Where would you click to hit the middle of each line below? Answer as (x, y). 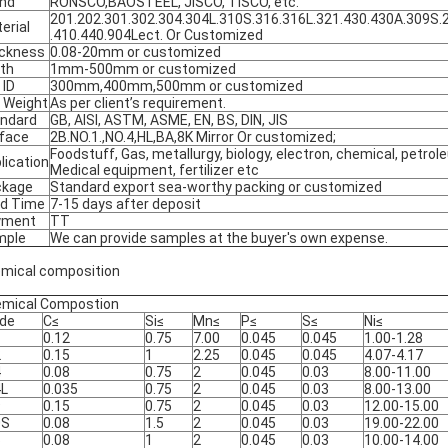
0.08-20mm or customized (135, 52)
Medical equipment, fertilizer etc (154, 170)
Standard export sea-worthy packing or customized (216, 187)
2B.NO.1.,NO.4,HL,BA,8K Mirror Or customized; (193, 137)
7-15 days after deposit (125, 204)
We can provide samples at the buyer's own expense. (219, 238)
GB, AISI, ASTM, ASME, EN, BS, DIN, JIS (169, 120)
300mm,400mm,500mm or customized (176, 86)
